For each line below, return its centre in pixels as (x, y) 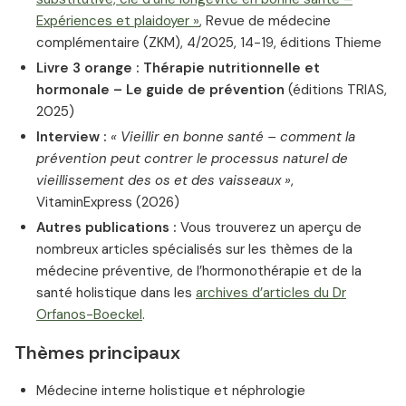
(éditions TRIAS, (338, 90)
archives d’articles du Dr (271, 293)
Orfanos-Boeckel (89, 315)
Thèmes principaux (97, 353)
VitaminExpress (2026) (108, 203)
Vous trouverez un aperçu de (269, 228)
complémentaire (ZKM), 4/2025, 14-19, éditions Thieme (209, 43)
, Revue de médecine (265, 21)
